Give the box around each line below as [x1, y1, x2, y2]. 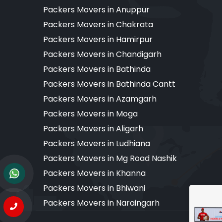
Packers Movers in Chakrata [43, 18, 153, 30]
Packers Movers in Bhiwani [43, 182, 145, 194]
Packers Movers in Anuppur [43, 3, 150, 15]
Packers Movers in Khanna [43, 167, 146, 179]
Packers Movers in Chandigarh [43, 48, 162, 60]
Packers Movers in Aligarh [43, 122, 143, 134]
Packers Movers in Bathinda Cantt [43, 78, 175, 90]
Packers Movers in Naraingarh [43, 197, 160, 209]
